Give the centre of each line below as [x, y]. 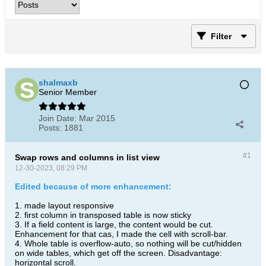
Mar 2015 [97, 118]
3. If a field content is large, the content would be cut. [114, 224]
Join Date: [58, 118]
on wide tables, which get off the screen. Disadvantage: [118, 253]
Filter [221, 36]
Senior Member [68, 92]
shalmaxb [58, 83]
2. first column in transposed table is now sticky [103, 215]
